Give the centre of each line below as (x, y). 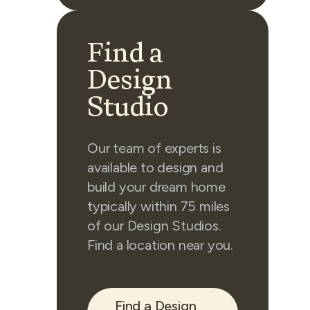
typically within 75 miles (159, 206)
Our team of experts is (154, 148)
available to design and (155, 167)
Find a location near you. (161, 245)
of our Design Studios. (154, 226)
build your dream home (156, 187)
